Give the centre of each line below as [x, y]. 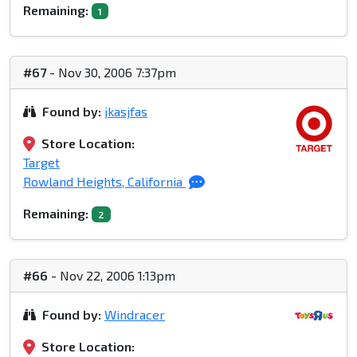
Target [41, 163]
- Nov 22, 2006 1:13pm [112, 276]
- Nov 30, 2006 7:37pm [111, 73]
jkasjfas [126, 112]
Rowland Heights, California [104, 182]
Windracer [135, 315]
